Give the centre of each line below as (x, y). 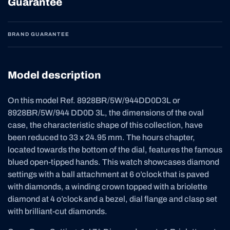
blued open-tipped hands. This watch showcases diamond (113, 162)
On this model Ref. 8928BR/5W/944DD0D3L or (94, 100)
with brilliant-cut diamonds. (57, 211)
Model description (54, 75)
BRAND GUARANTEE (39, 34)
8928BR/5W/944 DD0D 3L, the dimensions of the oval (106, 112)
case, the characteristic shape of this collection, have (105, 125)
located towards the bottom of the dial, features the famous (115, 149)
